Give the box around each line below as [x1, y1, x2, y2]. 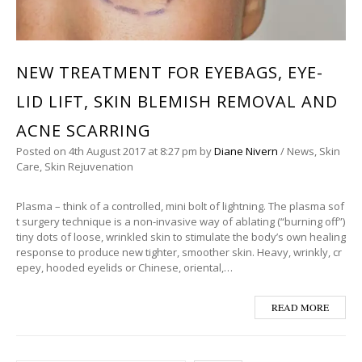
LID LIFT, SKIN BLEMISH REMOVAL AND [16, 90, 338, 113]
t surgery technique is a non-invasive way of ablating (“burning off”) [16, 214, 345, 229]
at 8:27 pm [145, 144, 200, 159]
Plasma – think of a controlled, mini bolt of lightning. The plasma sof [16, 199, 344, 214]
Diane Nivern [214, 144, 278, 159]
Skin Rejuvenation [44, 159, 133, 175]
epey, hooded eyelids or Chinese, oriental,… [16, 260, 233, 276]
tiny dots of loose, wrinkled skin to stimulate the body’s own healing [16, 229, 346, 245]
